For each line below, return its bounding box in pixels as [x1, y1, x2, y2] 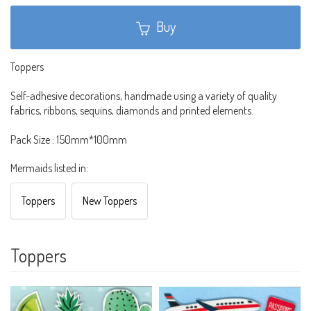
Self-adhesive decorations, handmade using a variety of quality [10, 88, 277, 103]
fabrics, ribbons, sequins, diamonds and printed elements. [10, 103, 253, 117]
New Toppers [83, 193, 137, 208]
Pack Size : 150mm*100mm [10, 132, 127, 146]
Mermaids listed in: [10, 160, 88, 175]
